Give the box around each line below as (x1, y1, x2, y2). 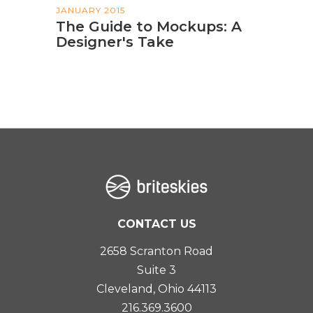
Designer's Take (56, 34, 174, 51)
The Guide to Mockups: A (56, 18, 242, 36)
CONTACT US (117, 217, 196, 231)
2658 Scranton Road (100, 244, 213, 258)
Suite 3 (137, 263, 176, 277)
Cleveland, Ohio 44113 (96, 282, 217, 296)
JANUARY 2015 (56, 5, 125, 16)
